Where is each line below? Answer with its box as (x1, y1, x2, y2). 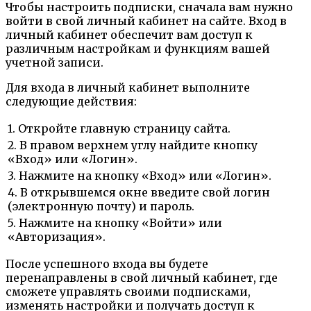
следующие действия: (6, 94, 137, 109)
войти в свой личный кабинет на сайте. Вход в (6, 14, 287, 28)
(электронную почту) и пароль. (8, 199, 194, 214)
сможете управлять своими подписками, (6, 285, 251, 299)
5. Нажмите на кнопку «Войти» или (8, 216, 222, 230)
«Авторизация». (8, 230, 106, 244)
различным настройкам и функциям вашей (6, 42, 270, 56)
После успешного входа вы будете (6, 257, 208, 271)
